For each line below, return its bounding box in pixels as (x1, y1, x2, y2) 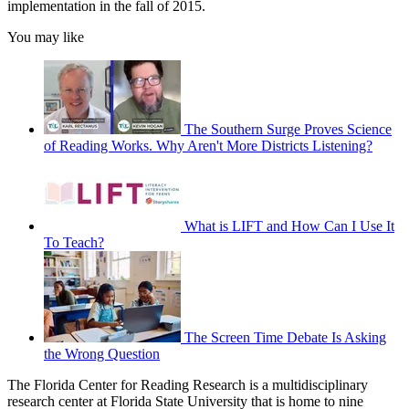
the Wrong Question (44, 345, 160, 362)
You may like (7, 28, 84, 45)
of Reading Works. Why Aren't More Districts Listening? (44, 137, 372, 153)
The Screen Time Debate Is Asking (184, 329, 386, 345)
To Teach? (44, 234, 104, 250)
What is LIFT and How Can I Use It (184, 217, 394, 234)
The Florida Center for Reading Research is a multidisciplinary (7, 376, 368, 393)
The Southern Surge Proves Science (184, 121, 392, 137)
